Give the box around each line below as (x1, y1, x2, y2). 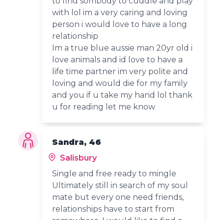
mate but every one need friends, (52, 192, 184, 202)
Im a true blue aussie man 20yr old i (52, 43, 193, 53)
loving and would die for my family (52, 78, 188, 88)
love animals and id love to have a (52, 55, 183, 64)
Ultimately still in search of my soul (52, 180, 189, 190)
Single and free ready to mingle (52, 168, 177, 178)
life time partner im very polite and (52, 66, 189, 76)
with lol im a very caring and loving (52, 7, 188, 17)
